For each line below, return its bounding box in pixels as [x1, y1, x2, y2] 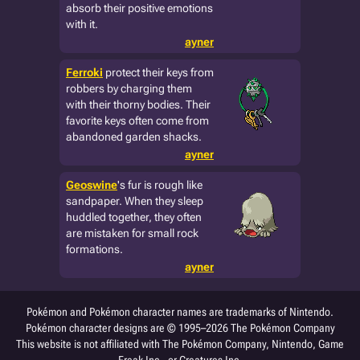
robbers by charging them [66, 82, 192, 95]
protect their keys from [103, 66, 214, 79]
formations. [66, 243, 123, 256]
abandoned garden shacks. [66, 130, 202, 143]
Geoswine [66, 178, 117, 191]
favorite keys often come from [66, 114, 209, 127]
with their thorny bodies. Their [66, 98, 211, 111]
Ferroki [66, 66, 103, 79]
